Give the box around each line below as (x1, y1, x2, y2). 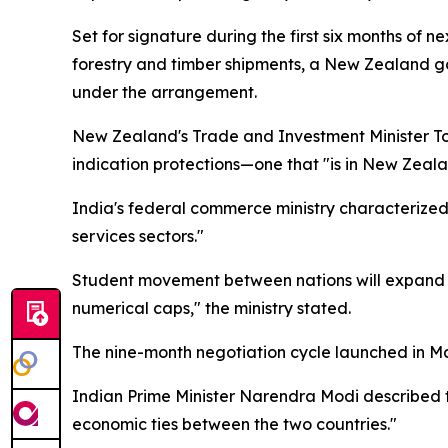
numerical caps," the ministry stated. (72, 298, 351, 318)
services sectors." (72, 226, 204, 246)
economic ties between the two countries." (72, 414, 397, 434)
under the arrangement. (72, 82, 257, 102)
